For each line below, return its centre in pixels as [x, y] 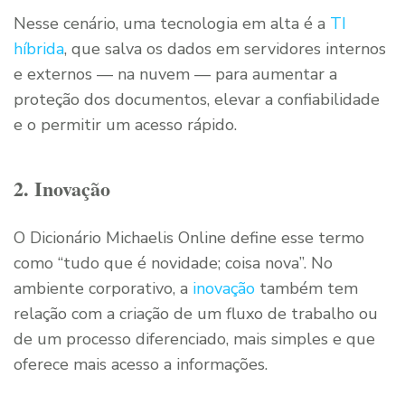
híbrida [39, 48]
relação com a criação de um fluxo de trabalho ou [196, 313]
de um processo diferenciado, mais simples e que [194, 339]
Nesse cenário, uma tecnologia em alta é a [172, 23]
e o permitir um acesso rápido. [125, 124]
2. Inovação [62, 188]
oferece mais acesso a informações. [141, 364]
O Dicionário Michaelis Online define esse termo [189, 237]
